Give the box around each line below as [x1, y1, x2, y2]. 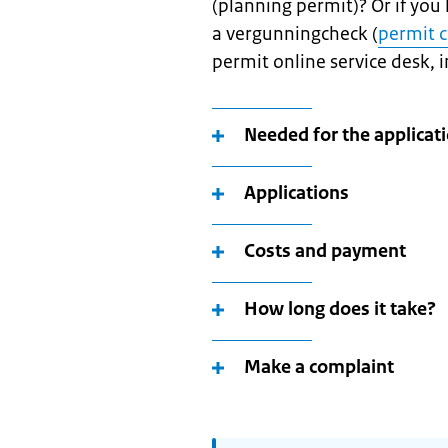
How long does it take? [244, 297, 436, 321]
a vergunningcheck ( [212, 22, 378, 46]
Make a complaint [244, 355, 394, 379]
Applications [244, 181, 349, 205]
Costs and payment [244, 239, 406, 263]
